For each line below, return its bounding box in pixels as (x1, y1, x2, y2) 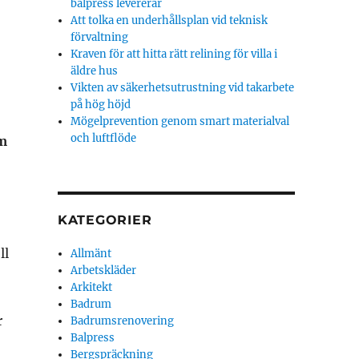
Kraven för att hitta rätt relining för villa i (71, 47, 278, 61)
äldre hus (71, 64, 119, 78)
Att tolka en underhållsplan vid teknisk (71, 14, 268, 27)
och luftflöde (71, 131, 137, 145)
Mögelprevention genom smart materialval (71, 115, 290, 128)
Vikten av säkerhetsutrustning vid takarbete (71, 81, 295, 95)
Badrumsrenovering (71, 314, 175, 328)
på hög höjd (71, 98, 131, 111)
